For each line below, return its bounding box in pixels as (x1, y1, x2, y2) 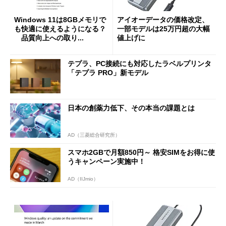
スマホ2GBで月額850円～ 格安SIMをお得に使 (68, 148, 215, 156)
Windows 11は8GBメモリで (14, 15, 106, 24)
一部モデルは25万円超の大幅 (117, 24, 210, 33)
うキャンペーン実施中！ (68, 157, 145, 165)
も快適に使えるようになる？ (14, 24, 106, 33)
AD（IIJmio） (68, 176, 98, 182)
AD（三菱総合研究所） (68, 132, 120, 138)
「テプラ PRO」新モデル (68, 69, 148, 77)
